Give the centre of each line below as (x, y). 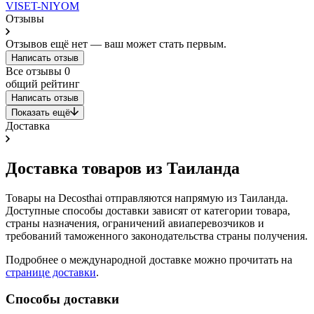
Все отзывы (35, 71)
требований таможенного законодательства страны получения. (157, 235)
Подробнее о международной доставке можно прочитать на (149, 259)
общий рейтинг (43, 83)
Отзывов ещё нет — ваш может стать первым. (116, 43)
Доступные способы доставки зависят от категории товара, (148, 210)
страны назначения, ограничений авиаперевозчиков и (135, 223)
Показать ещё (41, 112)
